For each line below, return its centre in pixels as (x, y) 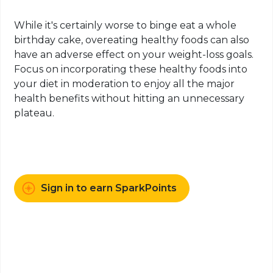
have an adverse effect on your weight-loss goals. (134, 55)
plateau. (34, 113)
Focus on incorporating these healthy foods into (131, 69)
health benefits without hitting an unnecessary (129, 99)
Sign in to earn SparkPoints (109, 188)
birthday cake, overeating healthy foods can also (132, 40)
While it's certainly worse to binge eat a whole (126, 26)
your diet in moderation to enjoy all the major (125, 84)
